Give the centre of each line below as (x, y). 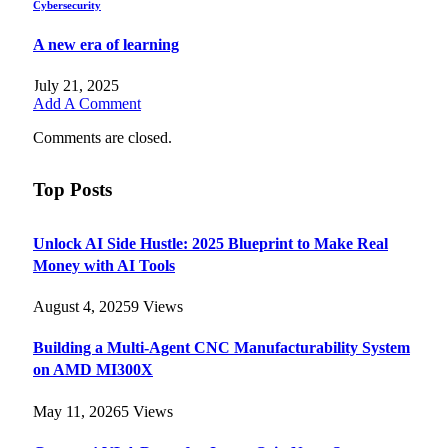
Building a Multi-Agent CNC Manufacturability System (221, 348)
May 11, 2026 (77, 411)
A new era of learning (106, 45)
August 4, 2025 (82, 307)
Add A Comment (87, 104)
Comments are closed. (102, 138)
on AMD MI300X (93, 370)
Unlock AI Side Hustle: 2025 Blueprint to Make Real (210, 243)
